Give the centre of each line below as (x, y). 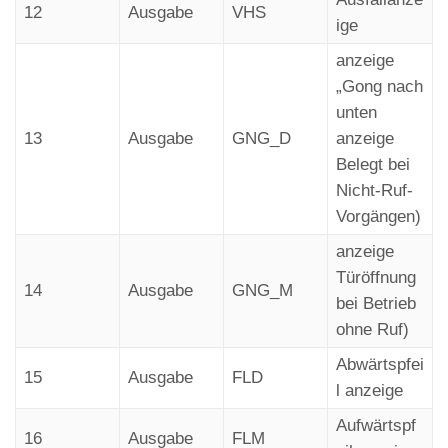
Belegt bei (373, 164)
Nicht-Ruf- (374, 190)
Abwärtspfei (380, 364)
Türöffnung (376, 277)
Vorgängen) (378, 216)
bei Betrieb (376, 303)
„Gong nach (379, 86)
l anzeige (369, 390)
